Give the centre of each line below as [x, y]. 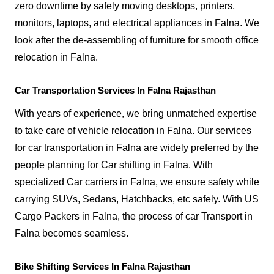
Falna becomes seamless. [72, 234]
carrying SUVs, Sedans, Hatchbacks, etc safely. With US [137, 199]
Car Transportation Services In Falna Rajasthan [115, 91]
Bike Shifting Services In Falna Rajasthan [102, 267]
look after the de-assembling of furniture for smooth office [137, 40]
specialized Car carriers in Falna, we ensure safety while [137, 182]
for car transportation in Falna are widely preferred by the [137, 148]
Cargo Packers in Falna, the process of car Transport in [134, 217]
